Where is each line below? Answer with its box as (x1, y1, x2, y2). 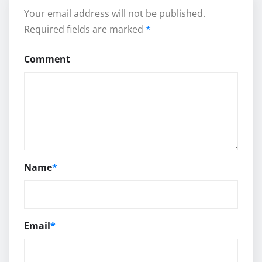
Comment (24, 53, 70, 66)
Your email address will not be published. (24, 7, 205, 20)
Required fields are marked (24, 23, 146, 36)
